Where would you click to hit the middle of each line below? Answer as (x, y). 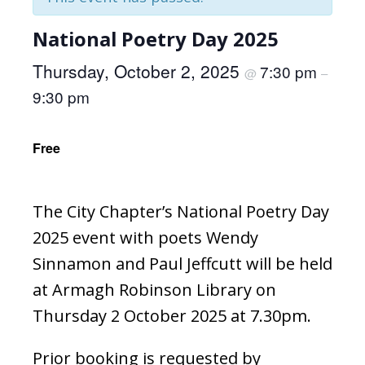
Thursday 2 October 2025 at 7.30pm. (172, 315)
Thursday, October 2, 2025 (139, 70)
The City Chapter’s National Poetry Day (181, 211)
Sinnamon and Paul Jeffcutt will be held (182, 263)
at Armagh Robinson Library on (154, 289)
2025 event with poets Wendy (145, 237)
